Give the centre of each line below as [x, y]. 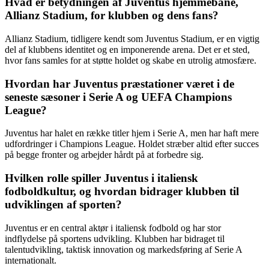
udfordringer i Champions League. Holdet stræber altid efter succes [132, 144]
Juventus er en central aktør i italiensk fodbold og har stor [113, 228]
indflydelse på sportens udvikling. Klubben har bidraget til [115, 238]
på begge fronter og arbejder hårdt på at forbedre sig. [104, 155]
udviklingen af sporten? [63, 205]
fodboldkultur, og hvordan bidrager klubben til [122, 192]
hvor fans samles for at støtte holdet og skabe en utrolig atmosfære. [131, 60]
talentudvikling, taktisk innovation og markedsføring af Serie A [123, 249]
